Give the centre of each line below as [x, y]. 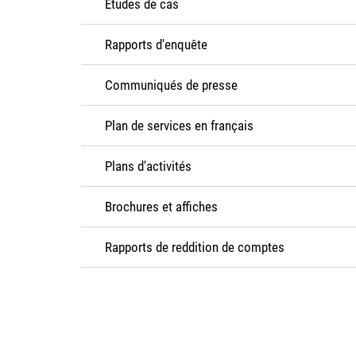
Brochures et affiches [161, 207]
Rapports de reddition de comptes [195, 247]
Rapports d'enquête [156, 44]
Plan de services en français [179, 126]
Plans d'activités [148, 166]
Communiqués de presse [171, 85]
